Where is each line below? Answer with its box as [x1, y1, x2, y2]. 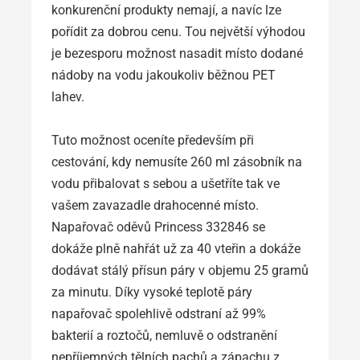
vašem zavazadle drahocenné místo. [51, 197, 259, 213]
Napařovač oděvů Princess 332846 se [51, 219, 265, 235]
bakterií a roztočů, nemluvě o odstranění [51, 327, 277, 343]
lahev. [51, 88, 84, 104]
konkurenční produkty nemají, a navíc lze [51, 2, 281, 18]
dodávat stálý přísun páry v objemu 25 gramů [51, 262, 309, 278]
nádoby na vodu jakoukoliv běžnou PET [51, 67, 276, 83]
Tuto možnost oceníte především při [51, 132, 254, 148]
